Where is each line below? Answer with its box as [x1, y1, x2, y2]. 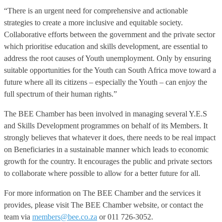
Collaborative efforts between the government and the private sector [4, 30, 215, 39]
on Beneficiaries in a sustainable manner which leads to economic [4, 145, 209, 154]
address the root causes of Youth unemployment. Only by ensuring [4, 54, 211, 62]
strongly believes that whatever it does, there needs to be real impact [4, 133, 216, 142]
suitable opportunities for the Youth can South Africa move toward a [4, 65, 216, 74]
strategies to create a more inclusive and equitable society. [4, 18, 183, 27]
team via [4, 212, 32, 221]
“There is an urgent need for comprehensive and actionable [4, 6, 188, 15]
